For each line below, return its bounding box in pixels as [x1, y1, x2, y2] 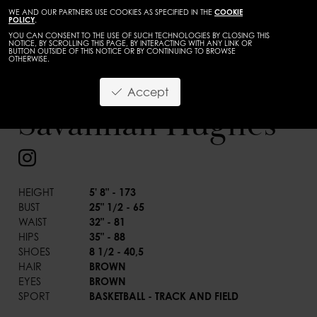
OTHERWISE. [8, 54, 50, 63]
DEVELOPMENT [227, 71, 292, 83]
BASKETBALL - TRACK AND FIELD [89, 289, 239, 302]
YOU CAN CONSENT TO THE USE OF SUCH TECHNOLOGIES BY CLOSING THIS [8, 31, 270, 40]
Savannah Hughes [18, 103, 277, 146]
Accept [122, 84, 168, 99]
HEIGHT [18, 185, 54, 198]
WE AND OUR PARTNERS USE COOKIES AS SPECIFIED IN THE [8, 8, 214, 16]
